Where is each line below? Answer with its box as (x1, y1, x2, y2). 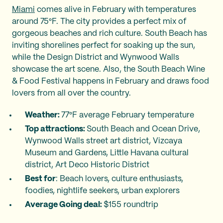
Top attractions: (25, 125, 87, 133)
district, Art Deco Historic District (25, 161, 149, 169)
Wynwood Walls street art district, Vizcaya (25, 137, 182, 145)
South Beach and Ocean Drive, (87, 125, 200, 133)
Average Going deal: (25, 201, 104, 209)
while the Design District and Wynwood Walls (12, 53, 179, 61)
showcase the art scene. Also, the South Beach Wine (12, 65, 205, 73)
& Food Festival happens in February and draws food (12, 77, 209, 85)
